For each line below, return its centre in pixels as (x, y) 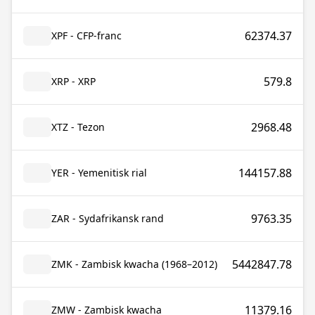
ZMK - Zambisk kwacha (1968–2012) (134, 264)
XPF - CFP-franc (86, 36)
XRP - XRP (73, 81)
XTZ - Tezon (78, 127)
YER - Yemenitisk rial (99, 173)
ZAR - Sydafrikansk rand (108, 218)
